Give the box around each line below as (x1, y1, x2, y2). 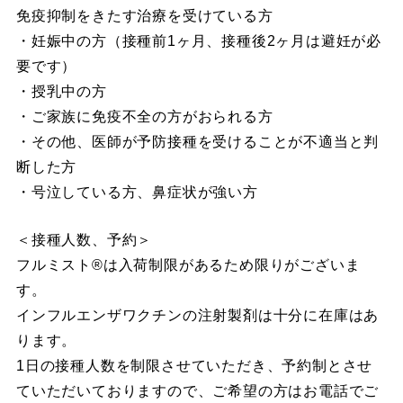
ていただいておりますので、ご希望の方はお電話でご (15, 382, 380, 399)
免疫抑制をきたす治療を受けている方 (15, 7, 273, 23)
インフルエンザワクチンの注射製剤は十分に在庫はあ (15, 307, 380, 323)
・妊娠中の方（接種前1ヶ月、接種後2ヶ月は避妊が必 (15, 32, 381, 49)
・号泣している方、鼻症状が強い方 (15, 184, 258, 200)
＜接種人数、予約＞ (15, 231, 153, 247)
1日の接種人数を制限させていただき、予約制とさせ (15, 357, 373, 373)
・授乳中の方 (15, 83, 107, 99)
